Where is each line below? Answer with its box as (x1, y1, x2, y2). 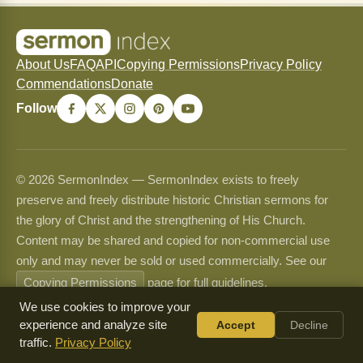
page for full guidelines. (144, 275, 267, 289)
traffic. (19, 336, 55, 349)
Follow (16, 101, 57, 115)
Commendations (16, 77, 111, 91)
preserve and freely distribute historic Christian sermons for (16, 193, 328, 207)
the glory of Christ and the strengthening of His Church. (16, 213, 305, 227)
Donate (111, 77, 153, 91)
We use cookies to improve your (19, 301, 190, 314)
